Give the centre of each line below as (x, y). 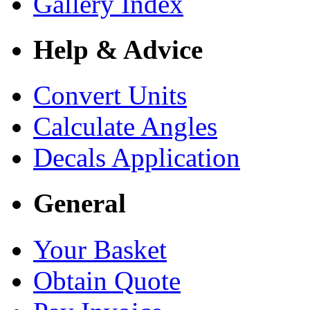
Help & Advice (118, 49)
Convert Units (110, 95)
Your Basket (100, 249)
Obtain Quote (107, 280)
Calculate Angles (125, 127)
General (80, 203)
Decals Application (137, 158)
